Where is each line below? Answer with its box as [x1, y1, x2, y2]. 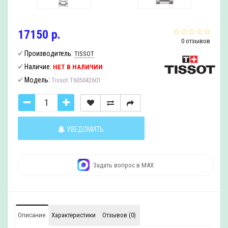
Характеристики [51, 211, 96, 219]
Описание [18, 211, 45, 219]
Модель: [24, 76, 50, 84]
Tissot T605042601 [51, 76, 101, 84]
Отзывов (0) [102, 211, 136, 219]
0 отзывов [181, 37, 210, 45]
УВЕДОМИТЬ [65, 125, 104, 133]
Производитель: [24, 49, 73, 58]
